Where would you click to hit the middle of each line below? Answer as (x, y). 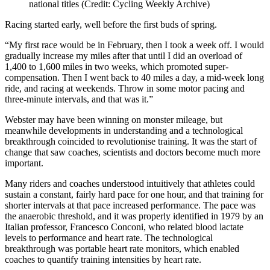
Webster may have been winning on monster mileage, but (114, 119)
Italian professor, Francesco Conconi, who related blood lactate (124, 227)
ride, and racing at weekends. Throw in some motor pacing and (125, 88)
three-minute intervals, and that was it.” (79, 99)
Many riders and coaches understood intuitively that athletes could (130, 183)
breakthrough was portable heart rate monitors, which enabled (122, 248)
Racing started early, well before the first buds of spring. (111, 24)
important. (24, 163)
